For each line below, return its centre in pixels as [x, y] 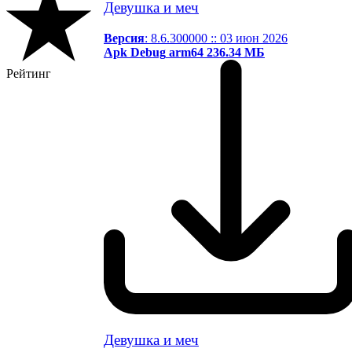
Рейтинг [29, 73]
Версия [124, 38]
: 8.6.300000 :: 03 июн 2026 [216, 38]
